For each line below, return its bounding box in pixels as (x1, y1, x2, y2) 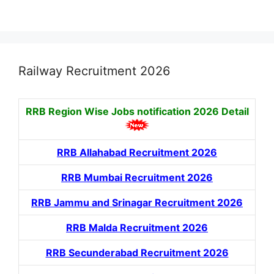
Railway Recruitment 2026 (18, 63, 170, 78)
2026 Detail (193, 105, 249, 117)
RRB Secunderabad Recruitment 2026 (45, 246, 229, 259)
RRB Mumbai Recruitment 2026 (61, 171, 213, 183)
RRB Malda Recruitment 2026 (66, 221, 208, 234)
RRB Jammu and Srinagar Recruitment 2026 (31, 196, 243, 209)
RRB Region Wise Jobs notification (25, 105, 193, 117)
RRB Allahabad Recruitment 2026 (57, 146, 217, 158)
